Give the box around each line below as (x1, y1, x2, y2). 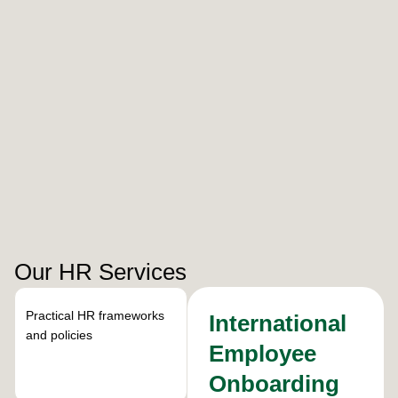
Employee (209, 339, 317, 367)
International (209, 309, 347, 337)
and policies (26, 327, 92, 342)
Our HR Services (14, 258, 187, 285)
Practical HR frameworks (26, 307, 164, 322)
